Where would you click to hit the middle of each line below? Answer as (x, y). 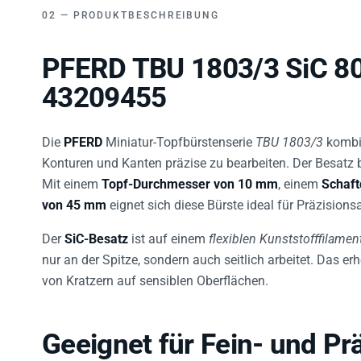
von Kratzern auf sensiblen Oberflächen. (155, 277)
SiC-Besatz (96, 235)
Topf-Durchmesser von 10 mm (190, 180)
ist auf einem (168, 235)
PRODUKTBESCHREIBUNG (146, 12)
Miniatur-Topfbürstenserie (179, 139)
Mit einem (72, 180)
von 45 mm (74, 201)
